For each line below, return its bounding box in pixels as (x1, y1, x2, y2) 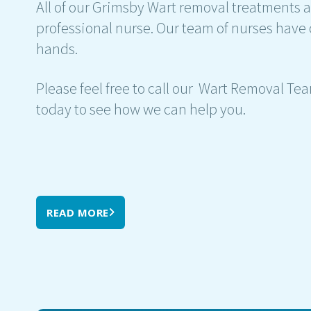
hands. (36, 39, 78, 59)
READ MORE (47, 205, 109, 219)
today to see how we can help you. (36, 99, 246, 119)
